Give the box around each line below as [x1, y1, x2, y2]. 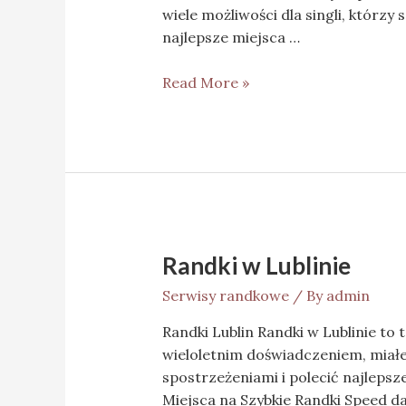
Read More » [161, 73, 249, 92]
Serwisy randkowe [161, 286, 289, 305]
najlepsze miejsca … [161, 27, 300, 46]
